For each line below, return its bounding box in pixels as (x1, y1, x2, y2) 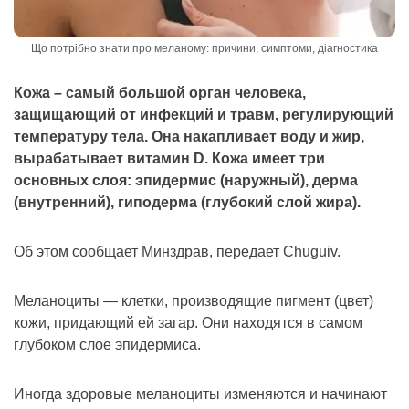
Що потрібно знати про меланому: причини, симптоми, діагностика (31, 42, 378, 56)
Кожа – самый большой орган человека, (14, 85, 306, 101)
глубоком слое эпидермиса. (14, 337, 201, 353)
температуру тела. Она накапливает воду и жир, (14, 129, 364, 145)
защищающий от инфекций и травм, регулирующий (14, 107, 393, 123)
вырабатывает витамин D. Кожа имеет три (14, 151, 325, 167)
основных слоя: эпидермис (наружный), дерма (14, 173, 358, 189)
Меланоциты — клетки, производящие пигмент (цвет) (14, 293, 373, 309)
